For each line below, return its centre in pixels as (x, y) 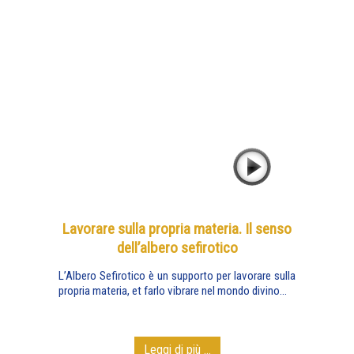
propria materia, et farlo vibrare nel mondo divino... (173, 291)
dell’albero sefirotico (177, 248)
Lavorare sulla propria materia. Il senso (177, 229)
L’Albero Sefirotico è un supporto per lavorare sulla (177, 276)
